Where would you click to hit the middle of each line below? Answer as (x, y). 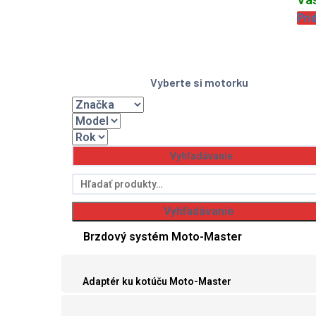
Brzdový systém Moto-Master (163, 237)
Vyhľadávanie (199, 212)
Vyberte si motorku (199, 83)
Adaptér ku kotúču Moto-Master (157, 282)
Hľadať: (90, 181)
